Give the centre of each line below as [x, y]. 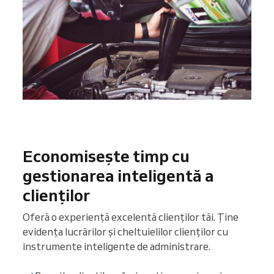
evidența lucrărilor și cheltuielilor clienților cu [125, 232]
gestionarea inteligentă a [118, 176]
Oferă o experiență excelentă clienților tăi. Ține [131, 217]
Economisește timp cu [106, 156]
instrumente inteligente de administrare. [117, 246]
